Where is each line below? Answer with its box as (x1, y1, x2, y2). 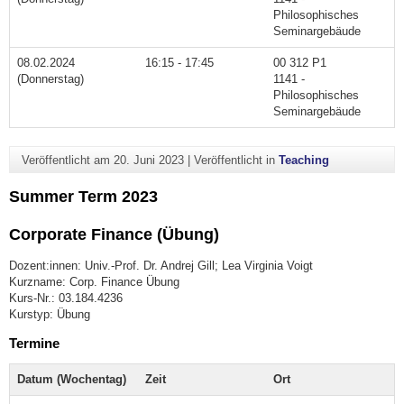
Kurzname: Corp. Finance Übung (9, 275, 179, 289)
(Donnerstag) (17, 71, 84, 86)
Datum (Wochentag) (17, 372, 126, 386)
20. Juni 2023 (113, 153, 184, 167)
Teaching (278, 153, 329, 167)
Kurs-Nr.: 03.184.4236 (9, 291, 123, 306)
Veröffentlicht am (21, 153, 114, 167)
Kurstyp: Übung (9, 308, 90, 322)
